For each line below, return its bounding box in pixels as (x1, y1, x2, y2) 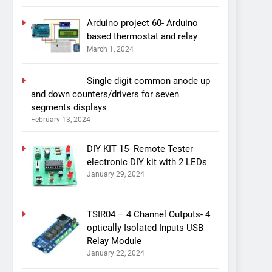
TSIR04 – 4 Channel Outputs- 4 (86, 208, 210, 220)
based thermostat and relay (86, 31, 197, 42)
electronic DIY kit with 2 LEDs (86, 156, 207, 168)
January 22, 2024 (86, 248, 144, 257)
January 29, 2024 (86, 169, 144, 178)
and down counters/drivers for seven (31, 88, 179, 100)
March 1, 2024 (86, 44, 134, 53)
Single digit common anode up (86, 75, 210, 86)
